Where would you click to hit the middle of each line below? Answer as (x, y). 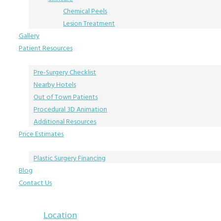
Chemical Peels (85, 11)
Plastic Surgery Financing (70, 158)
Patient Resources (46, 48)
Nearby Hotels (55, 85)
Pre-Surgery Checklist (65, 72)
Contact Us (35, 183)
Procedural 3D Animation (70, 109)
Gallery (29, 36)
